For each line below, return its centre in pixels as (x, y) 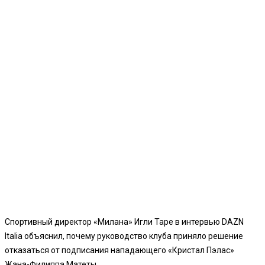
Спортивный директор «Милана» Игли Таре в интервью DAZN (124, 222)
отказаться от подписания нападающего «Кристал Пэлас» (119, 250)
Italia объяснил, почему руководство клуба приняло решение (124, 236)
